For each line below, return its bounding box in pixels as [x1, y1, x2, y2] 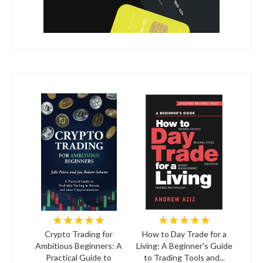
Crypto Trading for [45, 228, 113, 239]
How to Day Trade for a [141, 228, 227, 239]
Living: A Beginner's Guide [136, 240, 232, 251]
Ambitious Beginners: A [35, 240, 123, 251]
